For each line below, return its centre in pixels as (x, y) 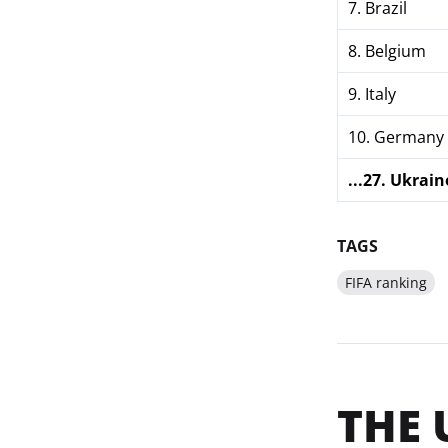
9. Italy (371, 94)
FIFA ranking (385, 282)
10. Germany (395, 137)
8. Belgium (386, 51)
